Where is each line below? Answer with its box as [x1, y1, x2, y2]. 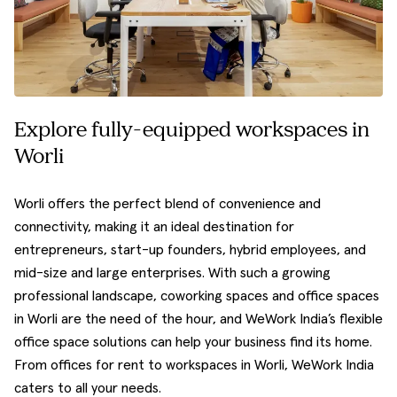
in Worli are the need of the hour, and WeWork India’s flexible [14, 312, 383, 327]
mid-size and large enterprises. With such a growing [14, 266, 331, 281]
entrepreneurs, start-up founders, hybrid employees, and [14, 243, 366, 258]
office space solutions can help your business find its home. [14, 335, 372, 350]
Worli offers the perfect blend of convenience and [14, 197, 321, 212]
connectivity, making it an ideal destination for [14, 220, 294, 235]
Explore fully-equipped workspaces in [14, 121, 370, 143]
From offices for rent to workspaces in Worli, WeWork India [14, 358, 374, 373]
